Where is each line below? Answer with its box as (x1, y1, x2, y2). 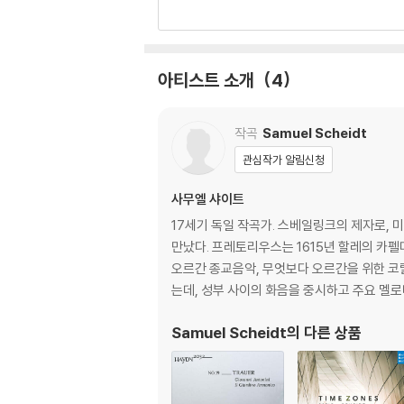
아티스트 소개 (158, 69, 259, 91)
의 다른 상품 (287, 323, 362, 342)
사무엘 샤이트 (171, 190, 244, 207)
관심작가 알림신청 (243, 152, 325, 167)
